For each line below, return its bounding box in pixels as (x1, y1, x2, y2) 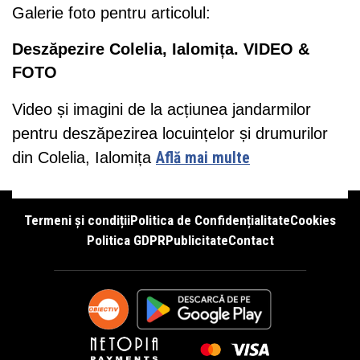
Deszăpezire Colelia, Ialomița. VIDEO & (12, 39, 309, 58)
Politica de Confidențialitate (130, 211, 290, 228)
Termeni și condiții (24, 211, 130, 228)
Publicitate (165, 231, 228, 248)
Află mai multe (156, 148, 250, 167)
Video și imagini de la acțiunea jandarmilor (12, 100, 311, 118)
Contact (227, 231, 274, 248)
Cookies (290, 211, 336, 228)
